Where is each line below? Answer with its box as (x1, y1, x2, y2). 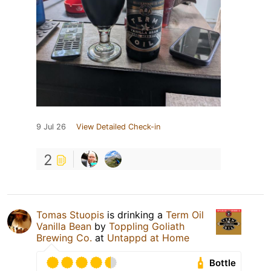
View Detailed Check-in (76, 122, 160, 132)
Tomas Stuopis (36, 209, 104, 221)
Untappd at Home (107, 232, 189, 244)
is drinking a (104, 209, 166, 221)
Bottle (209, 257, 237, 269)
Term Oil (166, 209, 204, 221)
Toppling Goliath (109, 220, 184, 233)
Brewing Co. (36, 232, 92, 244)
